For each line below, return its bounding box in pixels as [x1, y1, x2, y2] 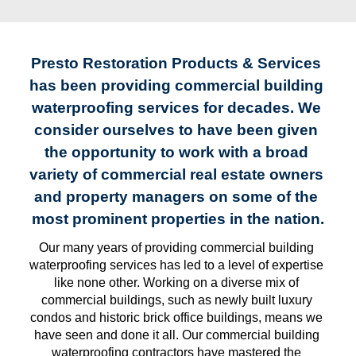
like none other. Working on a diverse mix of [54, 275, 299, 289]
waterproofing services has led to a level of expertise [29, 257, 323, 272]
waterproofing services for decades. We [31, 99, 321, 116]
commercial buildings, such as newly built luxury [41, 292, 312, 307]
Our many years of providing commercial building [39, 240, 314, 254]
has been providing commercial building [29, 77, 323, 94]
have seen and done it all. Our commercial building [33, 327, 319, 342]
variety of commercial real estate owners [29, 166, 323, 183]
